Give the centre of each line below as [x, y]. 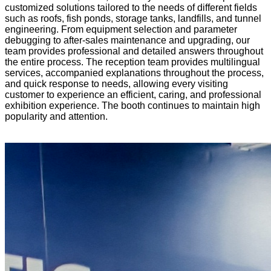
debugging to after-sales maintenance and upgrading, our [127, 40]
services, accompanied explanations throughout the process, [134, 73]
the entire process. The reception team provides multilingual [132, 62]
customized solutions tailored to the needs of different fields [131, 7]
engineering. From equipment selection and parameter [121, 29]
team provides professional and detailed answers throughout [134, 51]
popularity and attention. [56, 116]
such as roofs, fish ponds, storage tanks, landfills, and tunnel [133, 18]
